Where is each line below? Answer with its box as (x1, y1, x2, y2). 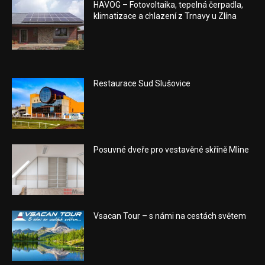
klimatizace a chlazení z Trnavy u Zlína (93, 11, 237, 21)
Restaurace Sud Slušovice (93, 79, 191, 89)
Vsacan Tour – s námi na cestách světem (93, 211, 247, 221)
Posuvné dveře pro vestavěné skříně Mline (93, 144, 250, 154)
